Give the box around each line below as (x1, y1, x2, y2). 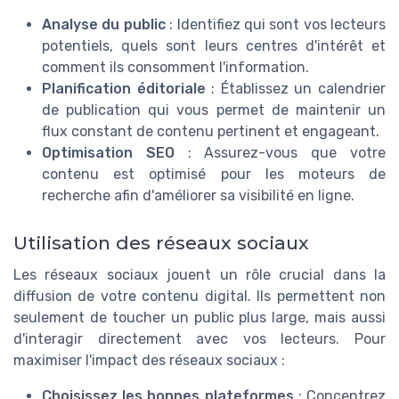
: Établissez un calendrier (205, 79, 387, 97)
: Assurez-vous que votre (174, 143, 387, 161)
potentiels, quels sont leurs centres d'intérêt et (42, 37, 386, 54)
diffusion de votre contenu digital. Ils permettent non (13, 287, 386, 305)
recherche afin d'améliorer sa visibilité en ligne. (42, 186, 354, 204)
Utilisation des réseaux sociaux (13, 231, 309, 254)
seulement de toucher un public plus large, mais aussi (13, 308, 386, 326)
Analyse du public (42, 15, 166, 33)
